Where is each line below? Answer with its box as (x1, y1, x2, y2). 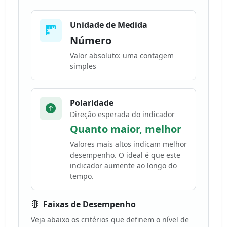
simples (70, 61, 96, 71)
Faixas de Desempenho (43, 199, 136, 210)
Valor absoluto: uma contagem (70, 51, 174, 61)
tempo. (70, 171, 94, 181)
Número (70, 33, 111, 48)
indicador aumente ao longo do (70, 161, 177, 171)
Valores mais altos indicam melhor (70, 139, 187, 149)
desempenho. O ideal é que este (70, 150, 180, 160)
